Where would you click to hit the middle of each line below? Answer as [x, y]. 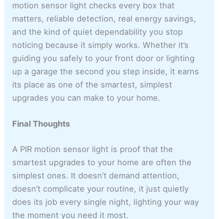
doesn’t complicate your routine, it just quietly [101, 188]
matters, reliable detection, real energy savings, [104, 18]
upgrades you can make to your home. [87, 98]
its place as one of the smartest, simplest [92, 84]
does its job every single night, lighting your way [106, 202]
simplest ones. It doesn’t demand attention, [96, 175]
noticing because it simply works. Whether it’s [101, 45]
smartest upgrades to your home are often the [102, 162]
